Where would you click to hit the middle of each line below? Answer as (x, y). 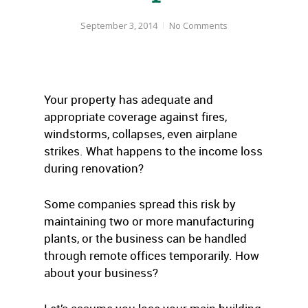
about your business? (101, 273)
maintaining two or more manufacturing (149, 221)
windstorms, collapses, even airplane (141, 134)
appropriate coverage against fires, (135, 117)
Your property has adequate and (129, 99)
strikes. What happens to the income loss (153, 151)
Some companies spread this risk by (140, 204)
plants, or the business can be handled (145, 238)
